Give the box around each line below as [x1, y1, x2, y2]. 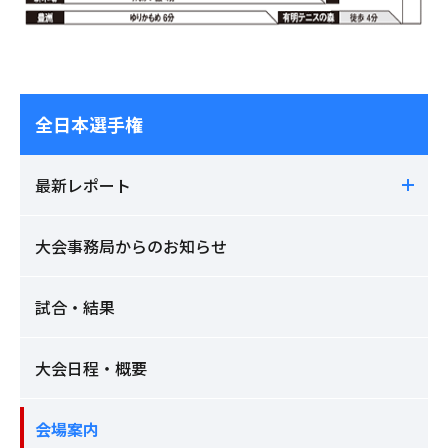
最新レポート [35, 172, 131, 197]
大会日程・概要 [35, 355, 147, 380]
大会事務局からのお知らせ [35, 233, 227, 258]
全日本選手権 [35, 110, 143, 137]
